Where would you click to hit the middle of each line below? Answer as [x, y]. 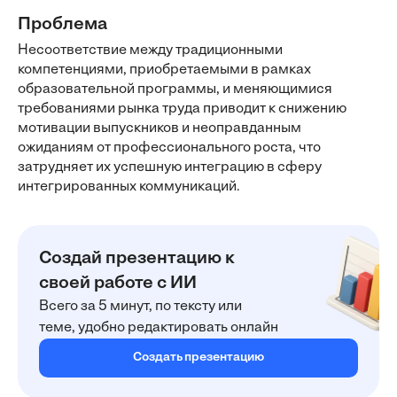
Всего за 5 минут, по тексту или [140, 307]
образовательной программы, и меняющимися [175, 90]
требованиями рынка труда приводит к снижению [182, 109]
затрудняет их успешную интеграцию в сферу [170, 167]
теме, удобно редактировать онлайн [159, 328]
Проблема [62, 25]
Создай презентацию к [137, 259]
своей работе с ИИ [118, 284]
